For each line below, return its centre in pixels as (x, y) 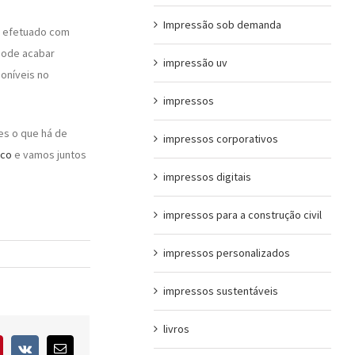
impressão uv (195, 62)
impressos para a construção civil (242, 214)
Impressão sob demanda (222, 24)
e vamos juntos (49, 154)
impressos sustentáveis (220, 290)
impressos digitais (207, 176)
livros (176, 328)
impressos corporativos (220, 138)
